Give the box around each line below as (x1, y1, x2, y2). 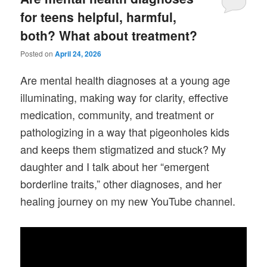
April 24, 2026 (55, 48, 102, 59)
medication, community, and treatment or (20, 106, 215, 122)
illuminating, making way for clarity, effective (20, 89, 229, 105)
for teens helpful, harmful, (20, 7, 177, 26)
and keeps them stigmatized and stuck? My (20, 141, 226, 157)
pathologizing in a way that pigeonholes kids (20, 123, 230, 139)
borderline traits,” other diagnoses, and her (20, 175, 222, 191)
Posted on (20, 48, 55, 58)
